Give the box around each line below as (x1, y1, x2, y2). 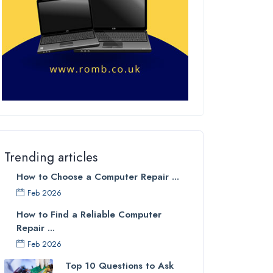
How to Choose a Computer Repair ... (16, 170, 179, 183)
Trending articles (4, 148, 97, 166)
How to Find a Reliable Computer (16, 208, 161, 221)
